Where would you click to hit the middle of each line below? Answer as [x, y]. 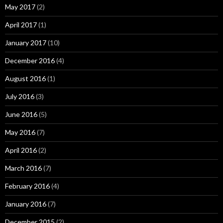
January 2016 [26, 204]
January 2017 [26, 43]
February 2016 [27, 186]
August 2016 [25, 78]
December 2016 [30, 60]
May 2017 [20, 7]
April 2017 [21, 25]
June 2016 [21, 114]
